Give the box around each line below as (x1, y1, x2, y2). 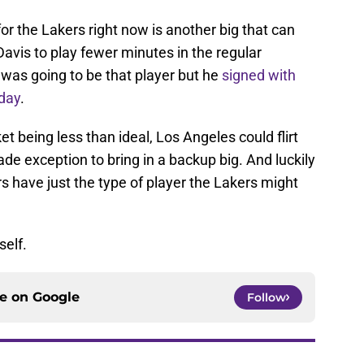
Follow (247, 290, 286, 305)
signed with (222, 67, 296, 84)
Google (32, 289, 80, 305)
